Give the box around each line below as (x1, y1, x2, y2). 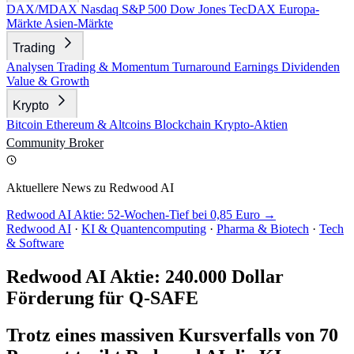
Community (6, 136, 69, 149)
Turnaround (172, 60, 234, 73)
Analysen (6, 60, 57, 73)
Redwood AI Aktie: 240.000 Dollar (6, 265, 284, 287)
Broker (69, 136, 104, 149)
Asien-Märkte (44, 17, 113, 30)
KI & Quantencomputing (81, 222, 206, 235)
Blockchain (154, 118, 214, 131)
